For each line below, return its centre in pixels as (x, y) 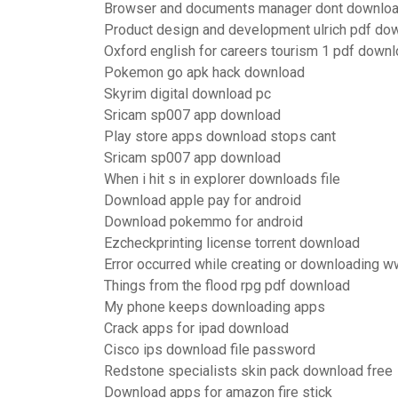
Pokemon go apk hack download (204, 72)
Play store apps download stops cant (220, 136)
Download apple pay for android (203, 200)
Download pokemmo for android (203, 222)
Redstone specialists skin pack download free (248, 371)
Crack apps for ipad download (196, 328)
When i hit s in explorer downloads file (222, 179)
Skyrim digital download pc (187, 94)
